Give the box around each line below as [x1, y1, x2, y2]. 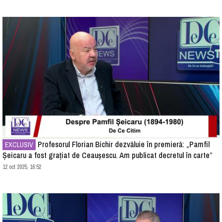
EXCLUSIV [5, 140, 33, 149]
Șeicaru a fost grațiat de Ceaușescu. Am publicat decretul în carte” [2, 150, 213, 161]
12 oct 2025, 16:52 [2, 163, 41, 171]
